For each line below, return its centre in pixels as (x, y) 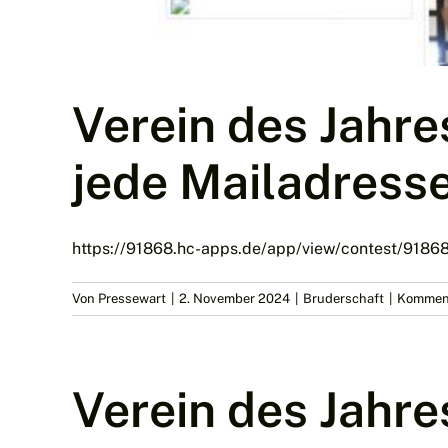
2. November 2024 (234, 298)
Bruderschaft (343, 298)
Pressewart (132, 298)
